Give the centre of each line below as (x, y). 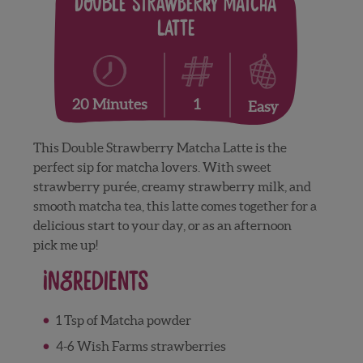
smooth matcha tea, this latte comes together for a (175, 205)
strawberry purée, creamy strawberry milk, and (173, 186)
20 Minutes (110, 105)
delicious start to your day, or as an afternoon (163, 225)
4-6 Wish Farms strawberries (141, 346)
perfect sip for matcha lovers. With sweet (153, 167)
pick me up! (66, 244)
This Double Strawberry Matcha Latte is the (160, 147)
